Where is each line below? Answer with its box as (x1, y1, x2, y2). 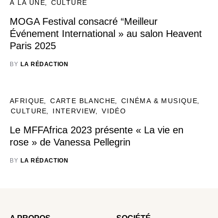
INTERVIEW (53, 107, 96, 115)
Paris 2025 (10, 40, 56, 51)
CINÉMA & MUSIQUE (121, 97, 198, 105)
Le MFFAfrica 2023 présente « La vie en (10, 125, 183, 135)
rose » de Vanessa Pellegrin (10, 137, 130, 147)
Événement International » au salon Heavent (10, 28, 202, 39)
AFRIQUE (10, 97, 45, 105)
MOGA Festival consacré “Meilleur (10, 16, 158, 27)
